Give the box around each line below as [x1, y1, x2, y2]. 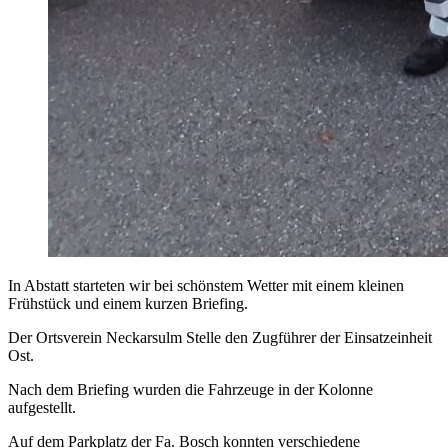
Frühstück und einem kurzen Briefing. [8, 295, 248, 313]
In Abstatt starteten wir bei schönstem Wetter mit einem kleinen [8, 277, 404, 295]
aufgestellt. [8, 399, 76, 417]
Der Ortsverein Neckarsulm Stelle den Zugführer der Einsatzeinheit [8, 329, 432, 347]
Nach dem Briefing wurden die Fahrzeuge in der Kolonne [8, 381, 373, 399]
